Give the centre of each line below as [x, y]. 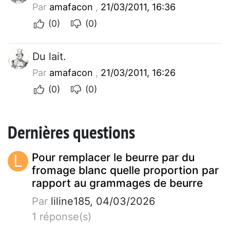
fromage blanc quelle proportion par [125, 170]
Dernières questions [71, 132]
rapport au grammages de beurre [117, 183]
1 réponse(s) [62, 216]
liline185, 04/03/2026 [101, 201]
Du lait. [49, 56]
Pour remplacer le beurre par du [113, 157]
